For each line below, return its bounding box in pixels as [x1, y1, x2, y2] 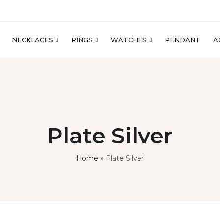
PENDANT [165, 36, 200, 44]
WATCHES [111, 36, 147, 44]
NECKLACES [12, 36, 53, 44]
